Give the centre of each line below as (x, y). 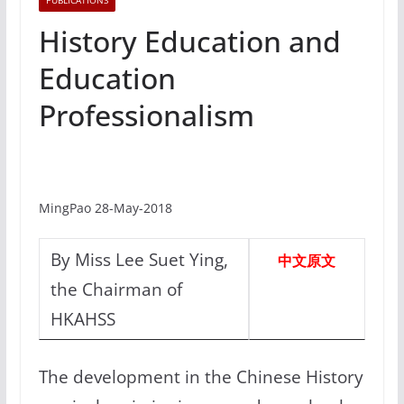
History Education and (189, 41)
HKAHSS (85, 319)
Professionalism (146, 115)
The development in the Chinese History (201, 377)
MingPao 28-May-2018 (105, 208)
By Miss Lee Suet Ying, (139, 260)
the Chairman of (116, 289)
